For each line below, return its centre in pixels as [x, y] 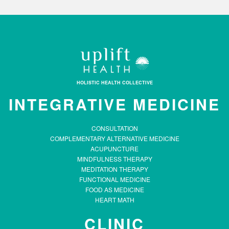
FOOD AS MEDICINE [114, 189]
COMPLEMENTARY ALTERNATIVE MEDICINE [114, 138]
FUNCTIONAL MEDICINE [114, 179]
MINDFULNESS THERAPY [114, 158]
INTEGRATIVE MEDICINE [114, 104]
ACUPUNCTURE [114, 148]
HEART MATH [114, 199]
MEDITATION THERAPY [114, 169]
